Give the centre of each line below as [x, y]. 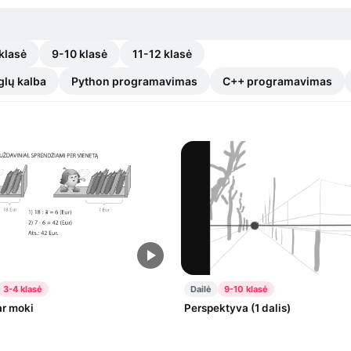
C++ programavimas [277, 81]
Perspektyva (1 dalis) [237, 308]
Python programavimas [134, 81]
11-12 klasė [162, 54]
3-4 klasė [22, 289]
